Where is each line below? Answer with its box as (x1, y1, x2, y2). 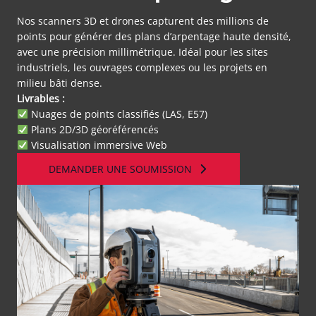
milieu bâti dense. (17, 76, 102, 90)
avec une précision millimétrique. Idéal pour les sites (17, 45, 268, 59)
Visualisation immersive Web (28, 138, 167, 152)
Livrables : (17, 92, 65, 105)
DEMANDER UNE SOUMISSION (49, 162, 192, 176)
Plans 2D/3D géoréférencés (28, 123, 159, 136)
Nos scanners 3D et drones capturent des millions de (17, 14, 269, 28)
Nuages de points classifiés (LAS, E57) (28, 107, 207, 121)
